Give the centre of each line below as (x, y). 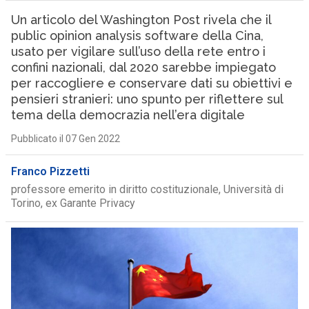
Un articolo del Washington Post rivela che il (141, 20)
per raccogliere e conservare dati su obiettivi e (151, 83)
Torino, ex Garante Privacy (73, 203)
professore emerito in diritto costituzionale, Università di (147, 189)
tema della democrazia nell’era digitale (128, 115)
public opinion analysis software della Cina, (137, 36)
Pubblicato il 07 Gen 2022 (65, 139)
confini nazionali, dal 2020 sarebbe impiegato (143, 67)
